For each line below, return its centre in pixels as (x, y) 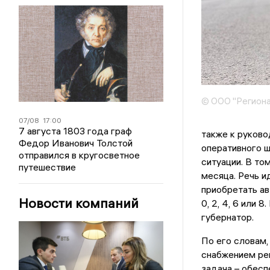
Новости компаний (79, 203)
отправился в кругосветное (80, 155)
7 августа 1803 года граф (76, 131)
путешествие (48, 167)
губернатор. (227, 217)
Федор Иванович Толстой (76, 143)
